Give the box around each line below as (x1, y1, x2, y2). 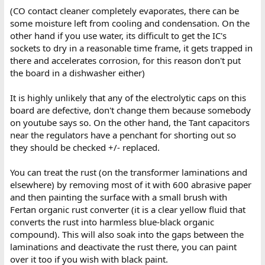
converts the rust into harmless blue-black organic (9, 216, 214, 228)
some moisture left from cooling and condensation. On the (9, 17, 250, 29)
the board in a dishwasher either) (9, 67, 145, 79)
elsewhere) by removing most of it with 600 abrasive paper (9, 179, 251, 190)
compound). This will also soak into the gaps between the (9, 228, 244, 240)
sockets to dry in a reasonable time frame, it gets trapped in (9, 42, 253, 54)
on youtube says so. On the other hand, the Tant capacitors (9, 117, 250, 128)
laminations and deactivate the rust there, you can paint (9, 241, 237, 253)
